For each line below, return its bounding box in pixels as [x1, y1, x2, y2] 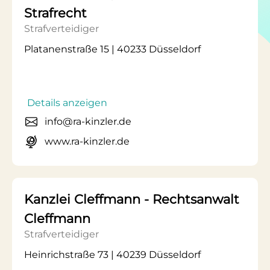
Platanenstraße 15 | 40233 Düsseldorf [24, 43, 201, 55]
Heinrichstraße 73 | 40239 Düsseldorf [24, 249, 201, 260]
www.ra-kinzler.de [45, 136, 130, 147]
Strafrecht [24, 5, 87, 20]
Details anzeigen [27, 97, 107, 108]
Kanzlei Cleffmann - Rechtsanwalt [24, 192, 239, 207]
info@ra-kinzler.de [45, 116, 131, 127]
